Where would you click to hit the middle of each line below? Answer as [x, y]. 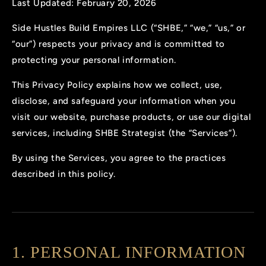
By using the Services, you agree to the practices [119, 158]
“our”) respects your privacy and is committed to [118, 44]
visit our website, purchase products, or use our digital [132, 117]
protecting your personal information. [94, 60]
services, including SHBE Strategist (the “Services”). [125, 133]
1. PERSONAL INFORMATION [129, 252]
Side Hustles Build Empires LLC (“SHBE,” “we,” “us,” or [129, 28]
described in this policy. [64, 174]
